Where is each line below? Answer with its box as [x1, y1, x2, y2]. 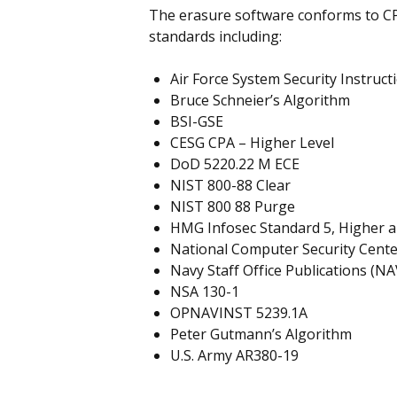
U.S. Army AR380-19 [170, 346, 300, 366]
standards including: [149, 27, 283, 47]
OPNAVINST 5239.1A [170, 303, 308, 323]
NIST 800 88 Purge [170, 197, 296, 217]
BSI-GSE [170, 112, 224, 132]
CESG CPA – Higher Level [170, 133, 335, 153]
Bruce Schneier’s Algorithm [170, 90, 351, 111]
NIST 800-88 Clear [170, 175, 292, 196]
